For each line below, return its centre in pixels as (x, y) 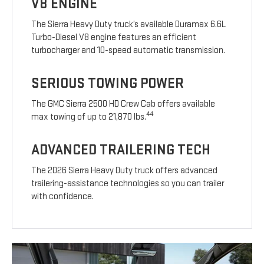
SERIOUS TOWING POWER (108, 83)
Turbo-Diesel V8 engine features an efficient (114, 37)
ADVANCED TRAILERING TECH (121, 150)
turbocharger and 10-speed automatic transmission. (128, 50)
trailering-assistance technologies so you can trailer (128, 183)
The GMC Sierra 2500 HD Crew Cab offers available (123, 104)
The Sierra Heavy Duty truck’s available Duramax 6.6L (129, 24)
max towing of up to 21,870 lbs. (89, 117)
